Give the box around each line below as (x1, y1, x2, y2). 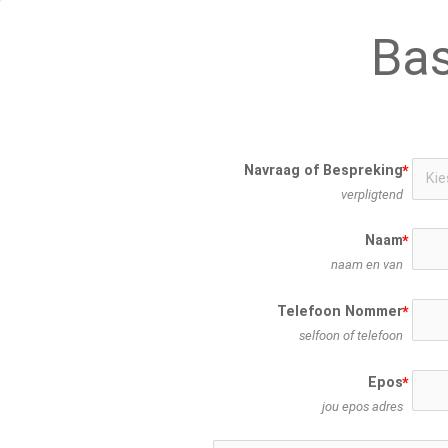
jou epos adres (321, 398, 403, 414)
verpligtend (340, 186, 403, 202)
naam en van (330, 257, 403, 273)
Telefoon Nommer (276, 302, 403, 320)
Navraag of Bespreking (243, 161, 403, 179)
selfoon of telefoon (298, 327, 403, 343)
